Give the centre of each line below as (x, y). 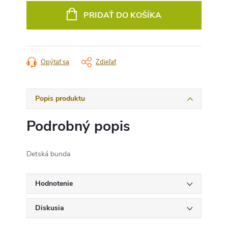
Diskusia (50, 208)
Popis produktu (60, 98)
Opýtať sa (55, 62)
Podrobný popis (78, 126)
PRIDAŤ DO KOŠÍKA (122, 15)
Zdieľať (106, 62)
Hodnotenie (54, 183)
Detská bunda (48, 154)
